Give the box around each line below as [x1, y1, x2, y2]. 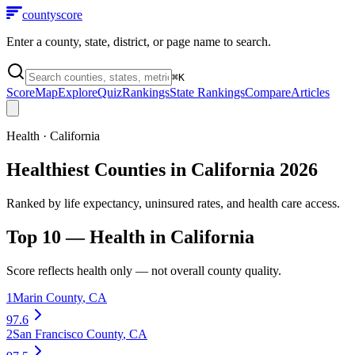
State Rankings [170, 86, 245, 99]
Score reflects [6, 263, 77, 277]
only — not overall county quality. [107, 263, 281, 277]
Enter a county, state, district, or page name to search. [6, 35, 271, 48]
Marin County [13, 290, 82, 304]
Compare [245, 86, 291, 99]
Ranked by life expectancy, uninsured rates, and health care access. [6, 196, 340, 210]
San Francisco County [13, 326, 123, 341]
